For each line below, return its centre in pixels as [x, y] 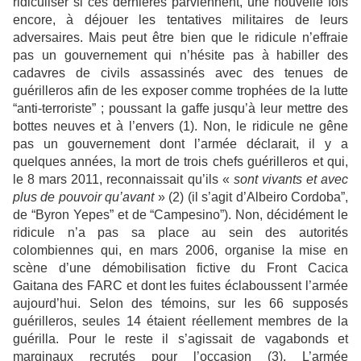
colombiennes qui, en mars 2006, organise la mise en [180, 251]
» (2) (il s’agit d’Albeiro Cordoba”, [251, 197]
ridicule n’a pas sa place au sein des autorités [180, 233]
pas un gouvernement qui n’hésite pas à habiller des [180, 56]
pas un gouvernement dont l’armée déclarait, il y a [180, 144]
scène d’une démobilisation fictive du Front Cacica [180, 268]
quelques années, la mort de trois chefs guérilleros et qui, [180, 162]
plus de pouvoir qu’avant [84, 197]
